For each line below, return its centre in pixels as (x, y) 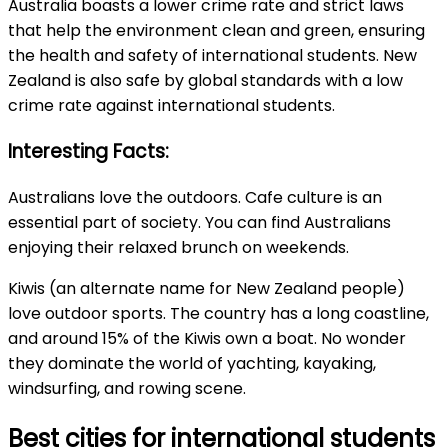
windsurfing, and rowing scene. (129, 388)
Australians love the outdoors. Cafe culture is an (195, 197)
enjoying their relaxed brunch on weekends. (182, 247)
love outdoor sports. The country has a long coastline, (218, 313)
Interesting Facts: (88, 152)
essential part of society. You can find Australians (199, 222)
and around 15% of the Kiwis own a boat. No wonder (207, 338)
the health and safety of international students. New (212, 56)
